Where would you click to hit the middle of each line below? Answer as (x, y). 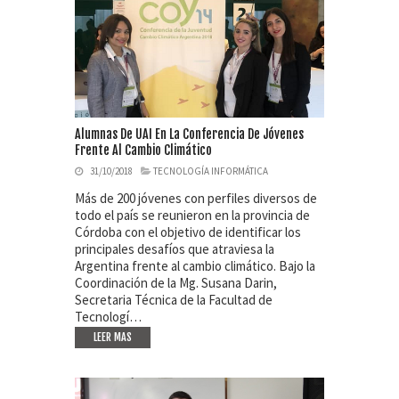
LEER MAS (113, 337)
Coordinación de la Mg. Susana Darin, (176, 282)
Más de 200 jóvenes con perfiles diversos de (196, 198)
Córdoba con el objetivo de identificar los (188, 232)
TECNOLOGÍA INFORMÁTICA (211, 171)
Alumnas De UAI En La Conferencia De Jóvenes (189, 134)
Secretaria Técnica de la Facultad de (174, 299)
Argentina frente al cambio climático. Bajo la (195, 265)
